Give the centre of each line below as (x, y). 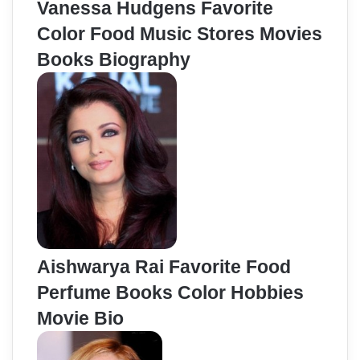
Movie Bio (80, 319)
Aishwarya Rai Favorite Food (164, 267)
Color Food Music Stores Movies (180, 34)
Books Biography (114, 60)
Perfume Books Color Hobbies (170, 293)
